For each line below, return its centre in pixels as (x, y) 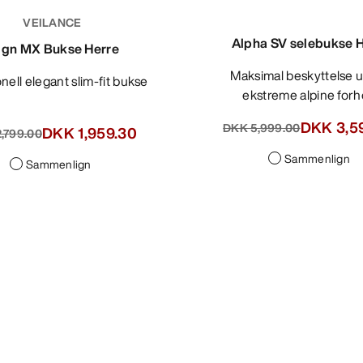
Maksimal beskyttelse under (236, 75)
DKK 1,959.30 (90, 133)
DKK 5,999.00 (262, 127)
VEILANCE (52, 22)
